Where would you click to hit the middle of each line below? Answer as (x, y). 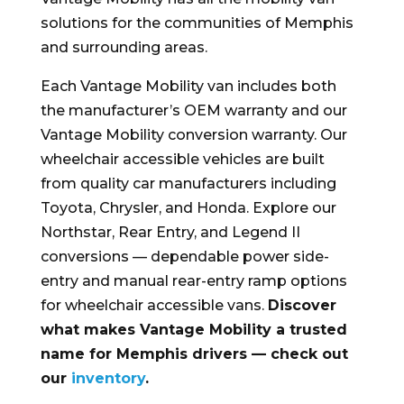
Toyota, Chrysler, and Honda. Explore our (188, 208)
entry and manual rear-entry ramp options (193, 281)
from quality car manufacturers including (188, 184)
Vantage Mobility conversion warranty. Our (193, 135)
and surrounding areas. (124, 47)
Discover (302, 305)
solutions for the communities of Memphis (197, 23)
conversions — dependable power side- (184, 257)
